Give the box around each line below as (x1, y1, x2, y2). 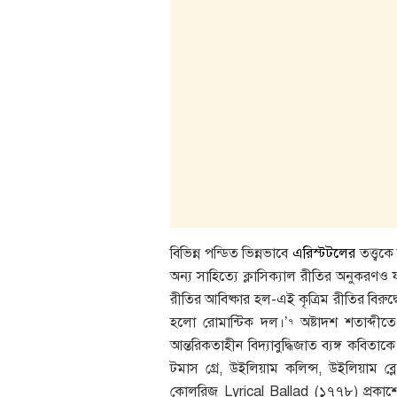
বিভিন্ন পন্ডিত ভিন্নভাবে (170, 245, 292, 263)
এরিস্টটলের (292, 245, 355, 263)
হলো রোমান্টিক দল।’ (170, 314, 288, 332)
